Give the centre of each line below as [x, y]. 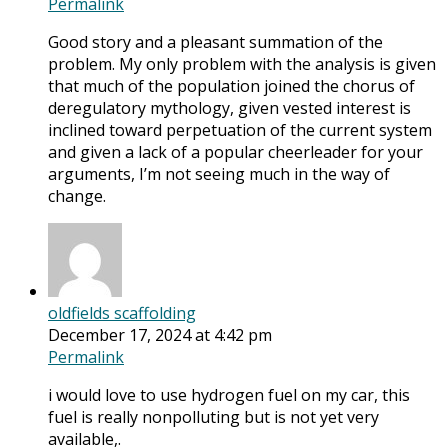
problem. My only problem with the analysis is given [242, 64]
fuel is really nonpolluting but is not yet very [213, 417]
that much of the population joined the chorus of [231, 86]
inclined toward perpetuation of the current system [240, 130]
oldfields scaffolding [122, 313]
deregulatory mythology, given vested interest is [229, 108]
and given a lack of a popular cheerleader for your [235, 152]
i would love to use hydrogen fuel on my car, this [229, 395]
